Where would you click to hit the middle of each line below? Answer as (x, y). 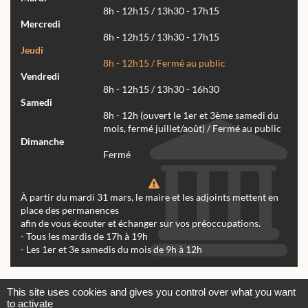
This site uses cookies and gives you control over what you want (151, 292)
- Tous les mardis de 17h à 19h (84, 236)
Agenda (217, 285)
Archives (152, 285)
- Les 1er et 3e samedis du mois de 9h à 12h (111, 249)
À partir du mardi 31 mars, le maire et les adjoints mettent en (150, 197)
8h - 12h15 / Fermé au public (164, 63)
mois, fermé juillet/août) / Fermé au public (192, 128)
